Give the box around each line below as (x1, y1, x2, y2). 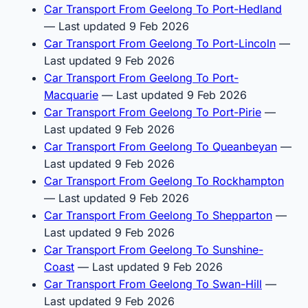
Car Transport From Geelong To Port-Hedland (44, 1, 282, 16)
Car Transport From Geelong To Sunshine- (44, 242, 263, 256)
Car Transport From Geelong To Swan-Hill (44, 276, 262, 291)
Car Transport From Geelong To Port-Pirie (44, 104, 261, 119)
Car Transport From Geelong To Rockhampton (44, 173, 284, 188)
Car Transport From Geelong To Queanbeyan (44, 139, 277, 153)
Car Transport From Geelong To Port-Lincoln (44, 36, 276, 50)
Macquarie (44, 87, 98, 102)
